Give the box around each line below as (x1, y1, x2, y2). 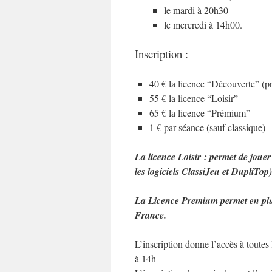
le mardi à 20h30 (164, 4, 231, 16)
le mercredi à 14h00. (164, 18, 242, 31)
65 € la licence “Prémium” (149, 106, 250, 119)
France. (135, 208, 166, 222)
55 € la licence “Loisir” (149, 92, 238, 104)
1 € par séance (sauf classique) (149, 121, 265, 134)
